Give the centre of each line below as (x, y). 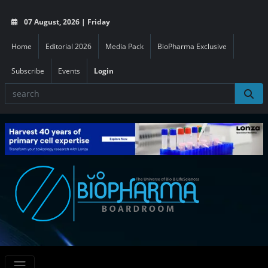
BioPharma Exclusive (192, 46)
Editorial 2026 (68, 46)
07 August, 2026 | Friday (66, 22)
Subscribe (28, 71)
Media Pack (124, 46)
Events (69, 71)
